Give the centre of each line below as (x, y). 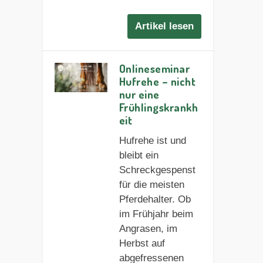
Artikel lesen (165, 26)
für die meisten (151, 185)
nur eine (139, 95)
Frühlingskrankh (159, 107)
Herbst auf (142, 244)
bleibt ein (139, 156)
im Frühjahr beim (156, 214)
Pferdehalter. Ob (155, 200)
